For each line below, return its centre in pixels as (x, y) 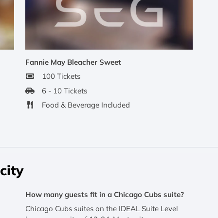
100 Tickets (61, 76)
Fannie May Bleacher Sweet (73, 62)
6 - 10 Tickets (64, 91)
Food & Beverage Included (86, 105)
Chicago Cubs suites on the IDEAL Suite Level (101, 209)
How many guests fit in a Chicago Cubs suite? (104, 194)
